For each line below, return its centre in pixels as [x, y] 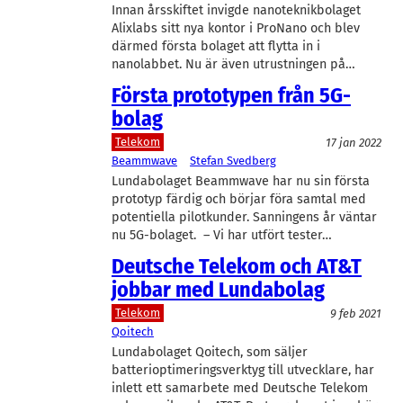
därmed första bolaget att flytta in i [216, 46]
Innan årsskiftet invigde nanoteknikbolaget [236, 10]
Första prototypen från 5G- [231, 95]
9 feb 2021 [356, 313]
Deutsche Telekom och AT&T [237, 266]
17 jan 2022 [354, 142]
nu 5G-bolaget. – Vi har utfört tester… [222, 235]
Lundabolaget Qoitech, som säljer [210, 352]
